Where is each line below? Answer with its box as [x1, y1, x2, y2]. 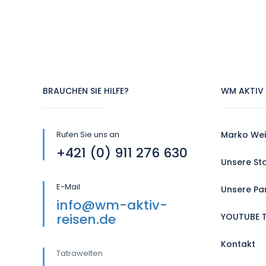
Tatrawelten [56, 248, 104, 259]
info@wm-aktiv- [56, 196, 167, 214]
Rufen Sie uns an [56, 129, 119, 140]
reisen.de [56, 210, 116, 229]
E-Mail [56, 181, 80, 192]
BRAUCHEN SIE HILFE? [43, 85, 129, 97]
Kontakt [221, 238, 255, 250]
